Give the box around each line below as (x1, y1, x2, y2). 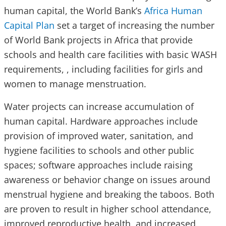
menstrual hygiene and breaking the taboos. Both (4, 188, 214, 200)
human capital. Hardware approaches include (4, 115, 198, 127)
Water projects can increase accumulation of (4, 100, 194, 112)
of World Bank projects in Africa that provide (4, 33, 193, 46)
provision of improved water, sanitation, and (4, 129, 193, 142)
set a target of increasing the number (54, 19, 214, 31)
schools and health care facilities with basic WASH (4, 48, 217, 61)
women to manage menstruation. (4, 77, 146, 90)
